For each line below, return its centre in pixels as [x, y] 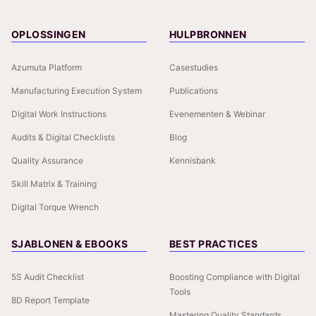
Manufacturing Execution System [77, 91]
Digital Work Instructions [59, 114]
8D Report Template [50, 300]
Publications [194, 91]
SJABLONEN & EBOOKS [70, 244]
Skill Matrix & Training [54, 184]
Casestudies [194, 67]
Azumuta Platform [47, 67]
